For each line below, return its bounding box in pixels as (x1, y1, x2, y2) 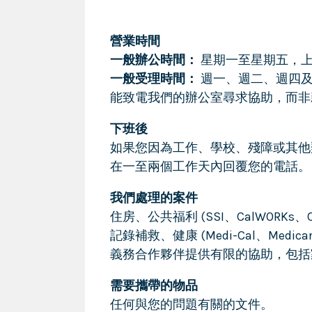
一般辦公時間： (110, 52, 198, 68)
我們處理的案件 (110, 190, 198, 206)
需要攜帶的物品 (110, 278, 198, 294)
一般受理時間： (110, 71, 198, 87)
